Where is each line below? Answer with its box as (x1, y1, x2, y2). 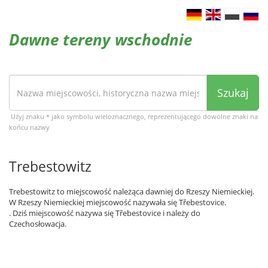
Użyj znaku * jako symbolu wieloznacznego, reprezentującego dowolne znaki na (11, 112, 258, 121)
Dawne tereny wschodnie (9, 29, 192, 50)
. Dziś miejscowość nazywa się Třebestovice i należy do (9, 208, 200, 218)
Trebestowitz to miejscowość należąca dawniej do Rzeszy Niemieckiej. (9, 186, 254, 197)
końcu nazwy (9, 123, 50, 132)
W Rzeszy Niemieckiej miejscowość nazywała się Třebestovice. (9, 197, 226, 208)
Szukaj (217, 86, 249, 100)
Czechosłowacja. (9, 218, 66, 229)
